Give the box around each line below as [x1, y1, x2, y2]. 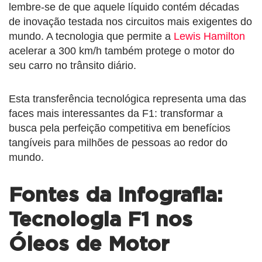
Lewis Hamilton [174, 30, 245, 42]
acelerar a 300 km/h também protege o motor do [9, 44, 235, 57]
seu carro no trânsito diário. [9, 59, 136, 71]
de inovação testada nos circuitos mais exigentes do [9, 15, 252, 27]
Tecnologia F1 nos [9, 209, 192, 230]
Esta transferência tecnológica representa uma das [9, 92, 246, 105]
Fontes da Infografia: [9, 185, 223, 206]
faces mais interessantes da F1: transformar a [9, 107, 223, 119]
